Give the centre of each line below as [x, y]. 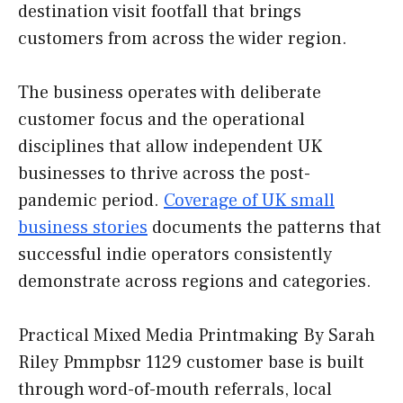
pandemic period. [91, 201]
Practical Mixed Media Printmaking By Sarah [197, 336]
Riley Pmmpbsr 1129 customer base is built [191, 363]
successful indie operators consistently [175, 255]
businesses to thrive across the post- [164, 174]
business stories [83, 228]
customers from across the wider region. [183, 39]
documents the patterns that [264, 228]
